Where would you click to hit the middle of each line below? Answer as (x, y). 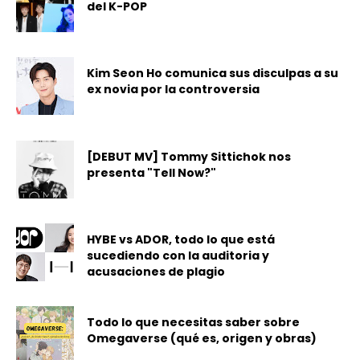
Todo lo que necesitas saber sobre (194, 323)
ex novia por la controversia (174, 90)
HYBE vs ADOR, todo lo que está (181, 239)
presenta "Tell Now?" (152, 172)
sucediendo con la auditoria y (178, 255)
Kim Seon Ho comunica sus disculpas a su (213, 74)
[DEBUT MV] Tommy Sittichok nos (189, 156)
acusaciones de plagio (156, 271)
